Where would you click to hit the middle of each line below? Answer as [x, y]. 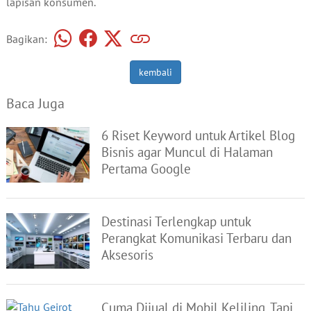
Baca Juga [35, 103]
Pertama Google [146, 169]
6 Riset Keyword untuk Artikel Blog [199, 135]
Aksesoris [128, 255]
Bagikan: [26, 39]
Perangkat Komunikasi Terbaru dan [197, 238]
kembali [155, 72]
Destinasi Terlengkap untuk [176, 221]
